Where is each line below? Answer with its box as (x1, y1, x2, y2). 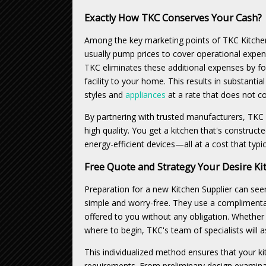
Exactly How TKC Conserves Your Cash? (84, 11, 262, 24)
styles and (84, 88, 125, 100)
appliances (125, 88, 168, 100)
